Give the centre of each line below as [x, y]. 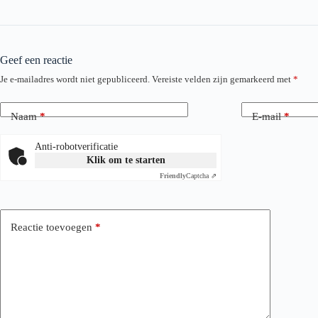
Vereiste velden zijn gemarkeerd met [223, 79]
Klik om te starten [126, 160]
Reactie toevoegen [51, 227]
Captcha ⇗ [201, 176]
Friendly [173, 176]
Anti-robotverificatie [76, 147]
